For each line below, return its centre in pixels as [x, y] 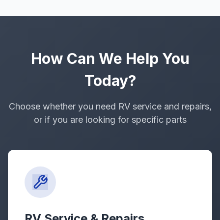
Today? [110, 81]
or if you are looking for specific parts [110, 120]
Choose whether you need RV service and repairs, [110, 106]
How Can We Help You [110, 58]
